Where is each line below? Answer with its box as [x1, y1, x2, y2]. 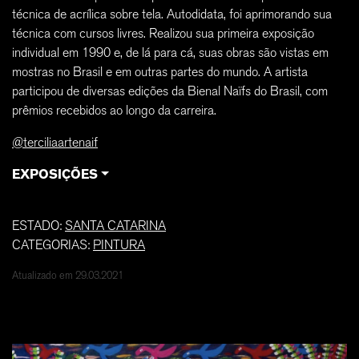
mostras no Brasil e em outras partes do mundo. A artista [12, 64, 308, 79]
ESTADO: [12, 218, 65, 233]
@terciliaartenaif [12, 135, 98, 150]
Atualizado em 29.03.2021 [12, 269, 123, 281]
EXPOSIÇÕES [12, 167, 98, 182]
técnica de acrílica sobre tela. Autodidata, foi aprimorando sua [12, 6, 332, 22]
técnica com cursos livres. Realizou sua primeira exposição [12, 26, 314, 41]
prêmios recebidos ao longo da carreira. [12, 103, 216, 118]
